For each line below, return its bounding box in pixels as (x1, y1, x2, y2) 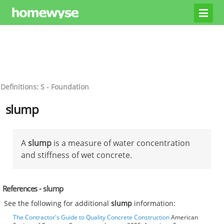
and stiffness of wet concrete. (21, 149, 132, 160)
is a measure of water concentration (51, 137, 190, 148)
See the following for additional (4, 198, 111, 208)
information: (132, 198, 176, 208)
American (169, 213, 198, 222)
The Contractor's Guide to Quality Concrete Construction (13, 213, 169, 222)
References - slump (2, 183, 63, 193)
